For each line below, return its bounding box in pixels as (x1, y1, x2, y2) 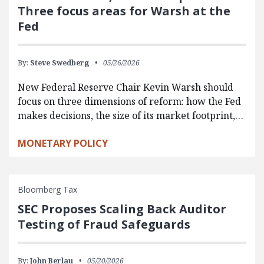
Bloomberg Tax (18, 183, 77, 195)
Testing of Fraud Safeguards (18, 216, 190, 232)
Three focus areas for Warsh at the (18, 2, 230, 19)
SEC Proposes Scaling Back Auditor (18, 200, 226, 217)
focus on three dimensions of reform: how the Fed (18, 94, 241, 108)
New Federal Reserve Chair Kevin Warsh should (18, 80, 233, 94)
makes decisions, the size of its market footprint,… (18, 108, 243, 122)
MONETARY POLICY (18, 136, 108, 150)
